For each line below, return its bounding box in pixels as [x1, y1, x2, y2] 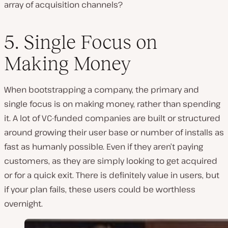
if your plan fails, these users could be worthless [4, 183, 195, 195]
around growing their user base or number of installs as [4, 126, 224, 138]
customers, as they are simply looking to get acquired [4, 155, 217, 166]
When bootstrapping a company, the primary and [4, 83, 199, 95]
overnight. [4, 197, 43, 209]
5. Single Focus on [4, 31, 157, 53]
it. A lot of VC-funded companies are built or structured [4, 112, 220, 124]
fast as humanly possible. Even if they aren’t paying [4, 140, 203, 152]
